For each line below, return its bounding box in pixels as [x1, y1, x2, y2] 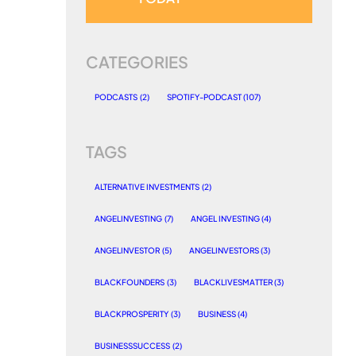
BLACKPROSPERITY [95, 309, 168, 319]
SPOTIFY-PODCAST [166, 92, 242, 103]
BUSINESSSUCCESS [95, 341, 170, 351]
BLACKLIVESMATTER [193, 277, 273, 288]
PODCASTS [95, 92, 137, 103]
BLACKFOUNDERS [95, 277, 164, 288]
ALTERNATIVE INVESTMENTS [95, 182, 199, 192]
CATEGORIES [86, 52, 188, 72]
